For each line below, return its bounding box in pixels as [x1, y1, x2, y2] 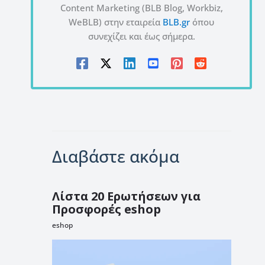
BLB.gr [163, 16, 190, 28]
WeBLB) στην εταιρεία [69, 16, 163, 28]
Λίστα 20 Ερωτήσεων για [51, 188, 201, 204]
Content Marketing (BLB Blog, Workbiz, [60, 2, 223, 14]
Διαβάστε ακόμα [51, 144, 179, 167]
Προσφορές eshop [51, 201, 161, 217]
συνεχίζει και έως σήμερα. [88, 30, 195, 43]
